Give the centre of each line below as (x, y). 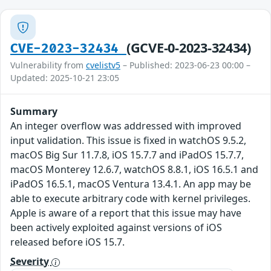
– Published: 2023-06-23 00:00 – (185, 65)
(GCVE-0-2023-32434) (188, 48)
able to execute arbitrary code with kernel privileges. (130, 199)
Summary (34, 112)
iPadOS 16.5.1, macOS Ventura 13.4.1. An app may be (131, 184)
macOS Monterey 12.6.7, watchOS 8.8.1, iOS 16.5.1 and (134, 170)
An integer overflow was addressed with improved (126, 126)
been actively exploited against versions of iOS (116, 228)
